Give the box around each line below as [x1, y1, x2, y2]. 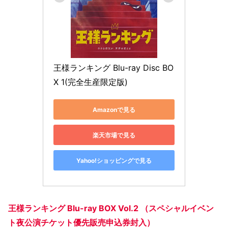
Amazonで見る [93, 105, 135, 113]
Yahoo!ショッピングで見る [76, 156, 152, 164]
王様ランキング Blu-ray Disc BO [53, 63, 174, 73]
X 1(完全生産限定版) [53, 77, 128, 88]
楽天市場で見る [93, 131, 135, 139]
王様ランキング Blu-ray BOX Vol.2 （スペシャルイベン [8, 203, 214, 213]
